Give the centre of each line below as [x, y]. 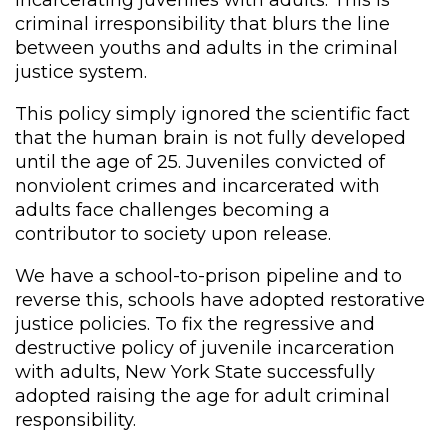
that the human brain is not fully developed [210, 137]
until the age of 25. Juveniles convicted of [200, 161]
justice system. [81, 71]
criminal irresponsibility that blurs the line [202, 23]
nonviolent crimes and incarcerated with [197, 185]
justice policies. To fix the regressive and [195, 323]
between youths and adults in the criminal [206, 47]
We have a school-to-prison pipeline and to [208, 275]
